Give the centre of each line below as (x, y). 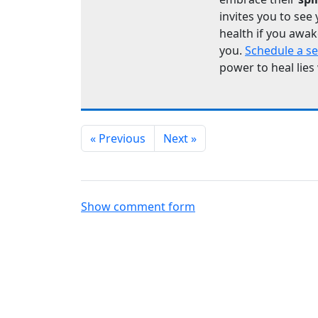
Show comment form (138, 207)
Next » (180, 139)
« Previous (118, 139)
